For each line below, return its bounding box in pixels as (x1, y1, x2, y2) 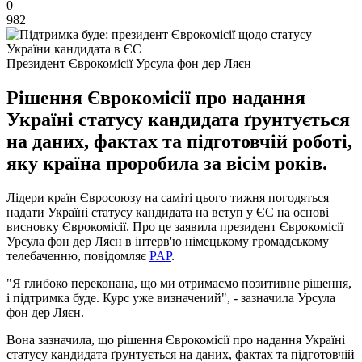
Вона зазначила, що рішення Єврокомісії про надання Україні (6, 332, 345, 347)
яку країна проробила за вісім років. (6, 152, 327, 174)
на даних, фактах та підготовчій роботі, (6, 130, 352, 152)
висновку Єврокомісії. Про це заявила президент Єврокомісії (6, 219, 343, 234)
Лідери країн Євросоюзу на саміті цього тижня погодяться (6, 190, 329, 204)
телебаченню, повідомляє (6, 248, 149, 263)
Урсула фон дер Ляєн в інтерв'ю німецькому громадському (6, 234, 329, 248)
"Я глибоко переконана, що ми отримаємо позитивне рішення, (6, 276, 351, 290)
